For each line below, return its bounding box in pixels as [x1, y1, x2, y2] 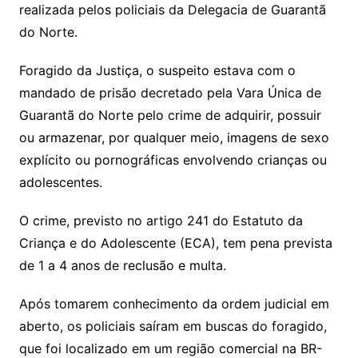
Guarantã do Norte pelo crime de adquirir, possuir [18, 106, 321, 123]
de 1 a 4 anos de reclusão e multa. [18, 257, 226, 273]
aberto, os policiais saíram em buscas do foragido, [18, 317, 327, 334]
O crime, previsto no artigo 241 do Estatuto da [18, 212, 303, 229]
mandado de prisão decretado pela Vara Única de [18, 84, 321, 101]
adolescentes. [18, 173, 102, 190]
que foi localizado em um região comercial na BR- [18, 340, 322, 356]
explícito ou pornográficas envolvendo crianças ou [18, 151, 327, 168]
